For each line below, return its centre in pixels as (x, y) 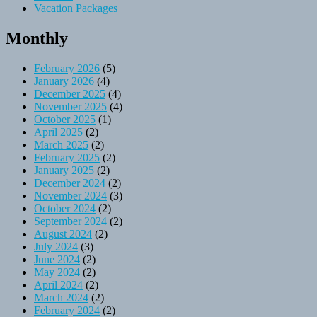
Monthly (37, 38)
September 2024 (70, 221)
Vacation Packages (76, 8)
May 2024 (57, 272)
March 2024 (61, 297)
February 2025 (67, 157)
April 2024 (58, 284)
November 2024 (70, 195)
